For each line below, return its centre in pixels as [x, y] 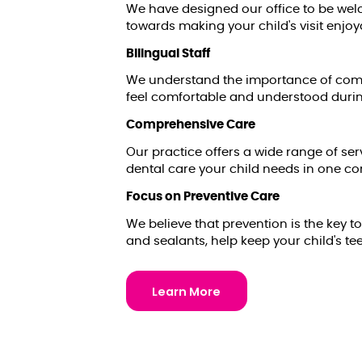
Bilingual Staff [168, 53]
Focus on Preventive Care [203, 197]
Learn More [187, 291]
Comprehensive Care [191, 125]
